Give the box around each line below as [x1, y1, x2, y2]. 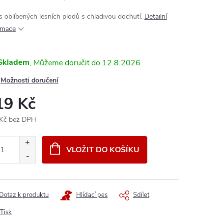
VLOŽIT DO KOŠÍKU [66, 144, 139, 155]
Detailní [144, 12, 167, 21]
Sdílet [133, 191, 149, 199]
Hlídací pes [76, 191, 108, 199]
